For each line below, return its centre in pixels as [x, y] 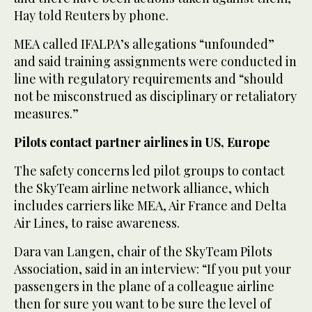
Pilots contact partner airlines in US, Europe [142, 142]
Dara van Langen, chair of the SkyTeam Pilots [143, 252]
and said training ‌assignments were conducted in [155, 62]
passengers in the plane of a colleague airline [144, 287]
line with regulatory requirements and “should [149, 79]
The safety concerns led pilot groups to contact [149, 171]
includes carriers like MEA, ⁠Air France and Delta [150, 206]
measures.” [46, 114]
